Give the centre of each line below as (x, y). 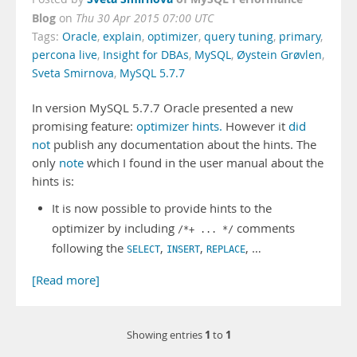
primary (300, 37)
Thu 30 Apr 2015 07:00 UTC (145, 18)
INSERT (183, 249)
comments (264, 228)
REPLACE (226, 249)
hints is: (53, 181)
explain (122, 37)
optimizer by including (115, 228)
